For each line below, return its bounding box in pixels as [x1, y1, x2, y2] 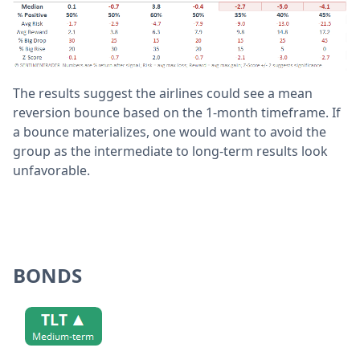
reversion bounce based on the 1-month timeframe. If [13, 103, 341, 121]
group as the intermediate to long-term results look [13, 141, 328, 160]
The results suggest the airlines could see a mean [13, 84, 313, 102]
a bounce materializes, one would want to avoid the [13, 122, 326, 141]
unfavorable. [13, 161, 90, 179]
